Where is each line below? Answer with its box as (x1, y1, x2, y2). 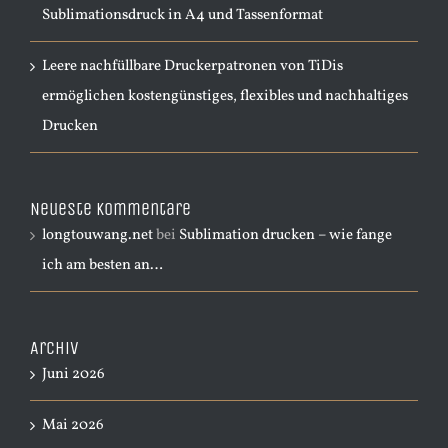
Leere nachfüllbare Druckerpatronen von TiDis (42, 56, 343, 77)
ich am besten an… (42, 255, 163, 276)
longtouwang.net (42, 225, 153, 246)
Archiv (30, 337, 79, 359)
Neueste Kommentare (30, 198, 191, 220)
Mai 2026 (42, 415, 104, 436)
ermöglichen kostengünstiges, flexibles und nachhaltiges (42, 86, 408, 107)
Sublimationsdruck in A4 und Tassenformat (42, 5, 323, 26)
